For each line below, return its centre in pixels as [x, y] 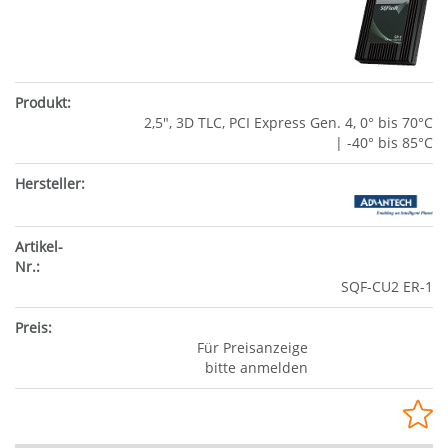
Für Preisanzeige [252, 347]
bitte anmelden [256, 367]
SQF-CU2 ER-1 [387, 286]
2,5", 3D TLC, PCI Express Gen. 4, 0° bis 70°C [288, 122]
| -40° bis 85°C [384, 142]
